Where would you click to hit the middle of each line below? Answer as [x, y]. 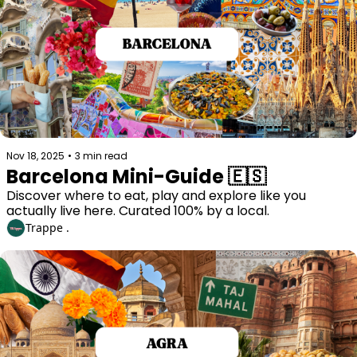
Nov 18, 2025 [35, 155]
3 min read [101, 155]
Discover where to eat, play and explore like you [156, 195]
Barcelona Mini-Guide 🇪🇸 [136, 176]
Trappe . [47, 228]
